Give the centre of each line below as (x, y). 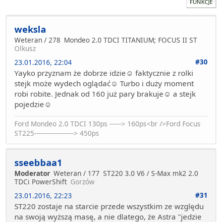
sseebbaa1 (38, 163)
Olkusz (25, 49)
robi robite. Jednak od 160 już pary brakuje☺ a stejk (105, 94)
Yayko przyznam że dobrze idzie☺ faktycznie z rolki (104, 73)
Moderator (32, 173)
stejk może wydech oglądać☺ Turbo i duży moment (104, 83)
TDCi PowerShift (41, 182)
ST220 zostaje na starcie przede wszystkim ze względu (109, 206)
